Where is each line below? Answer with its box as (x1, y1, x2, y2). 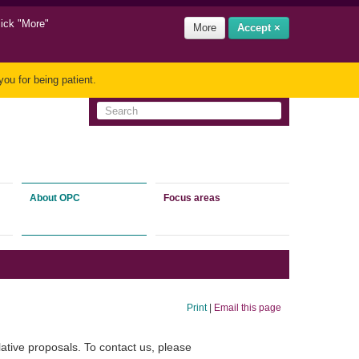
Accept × (237, 22, 280, 34)
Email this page (214, 302, 281, 313)
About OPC (29, 192, 80, 204)
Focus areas (163, 192, 220, 204)
